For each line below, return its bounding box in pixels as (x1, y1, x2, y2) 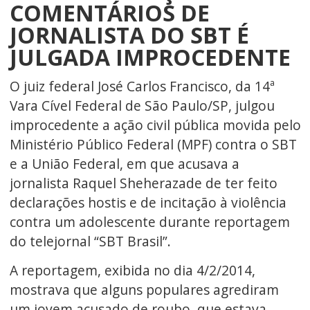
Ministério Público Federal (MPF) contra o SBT (9, 134, 297, 154)
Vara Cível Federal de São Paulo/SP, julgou (9, 95, 275, 115)
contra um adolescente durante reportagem (9, 212, 290, 231)
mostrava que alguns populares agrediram (9, 280, 279, 300)
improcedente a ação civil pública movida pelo (9, 115, 301, 134)
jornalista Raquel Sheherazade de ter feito (9, 173, 277, 192)
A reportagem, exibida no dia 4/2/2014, (9, 261, 255, 280)
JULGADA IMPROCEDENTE (9, 42, 291, 72)
